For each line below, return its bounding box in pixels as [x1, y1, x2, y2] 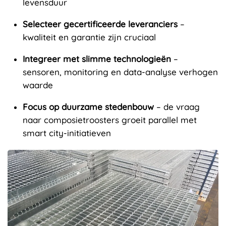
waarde [23, 80, 53, 91]
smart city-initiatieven [23, 128, 111, 139]
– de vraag [154, 101, 200, 112]
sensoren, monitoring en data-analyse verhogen [23, 67, 218, 78]
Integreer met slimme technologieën [23, 53, 171, 65]
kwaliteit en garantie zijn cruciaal [23, 32, 156, 43]
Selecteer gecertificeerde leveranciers [23, 19, 178, 30]
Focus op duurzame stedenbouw [23, 101, 154, 112]
